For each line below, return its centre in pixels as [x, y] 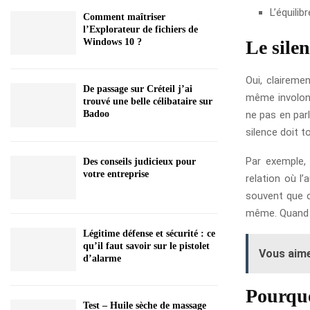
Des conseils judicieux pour [139, 161]
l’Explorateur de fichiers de [140, 29]
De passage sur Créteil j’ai [138, 89]
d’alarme [102, 258]
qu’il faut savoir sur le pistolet [146, 246]
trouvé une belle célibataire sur [148, 102]
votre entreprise [116, 174]
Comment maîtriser [124, 17]
